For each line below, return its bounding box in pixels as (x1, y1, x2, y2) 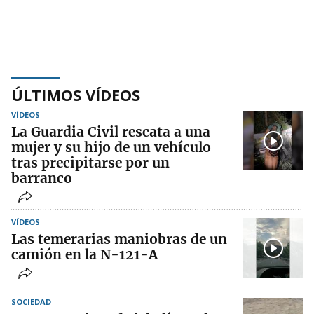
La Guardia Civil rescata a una (11, 123, 210, 141)
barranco (11, 170, 72, 187)
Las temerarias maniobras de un (11, 231, 227, 248)
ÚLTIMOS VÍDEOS (11, 84, 140, 106)
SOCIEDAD (11, 296, 51, 308)
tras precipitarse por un (11, 154, 170, 172)
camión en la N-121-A (11, 246, 158, 264)
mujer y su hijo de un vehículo (11, 139, 211, 156)
